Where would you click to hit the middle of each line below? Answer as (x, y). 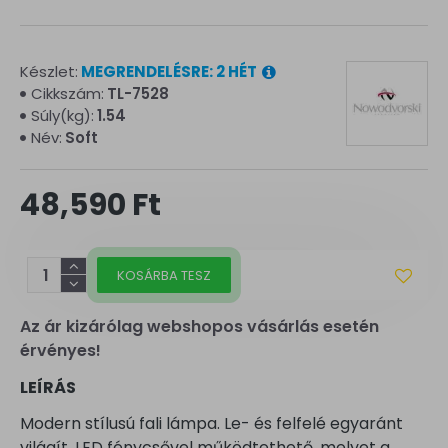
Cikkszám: (67, 93)
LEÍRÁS (48, 387)
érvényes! (60, 350)
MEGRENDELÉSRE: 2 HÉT (169, 71)
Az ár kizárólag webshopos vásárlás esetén (199, 326)
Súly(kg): (62, 115)
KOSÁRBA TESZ (164, 275)
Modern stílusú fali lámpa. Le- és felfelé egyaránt (211, 423)
